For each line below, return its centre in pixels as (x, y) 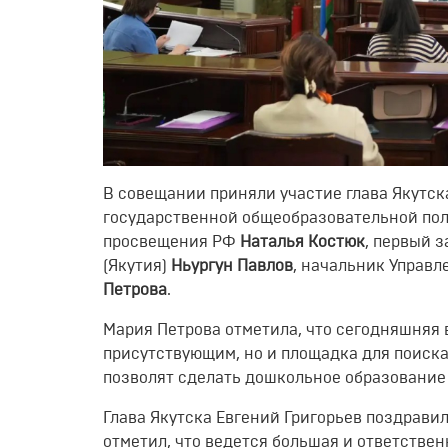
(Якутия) (137, 265)
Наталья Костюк (302, 241)
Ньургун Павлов (232, 265)
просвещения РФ (171, 241)
